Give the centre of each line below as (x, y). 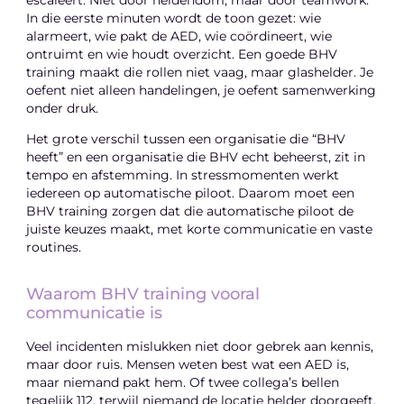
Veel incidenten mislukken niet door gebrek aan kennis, (200, 347)
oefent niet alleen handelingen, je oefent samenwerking (202, 90)
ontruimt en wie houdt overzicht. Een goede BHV (182, 54)
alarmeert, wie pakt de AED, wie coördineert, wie (179, 36)
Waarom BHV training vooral (143, 294)
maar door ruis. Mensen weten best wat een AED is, (188, 365)
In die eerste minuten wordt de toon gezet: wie (174, 18)
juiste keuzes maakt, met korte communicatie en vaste (200, 230)
